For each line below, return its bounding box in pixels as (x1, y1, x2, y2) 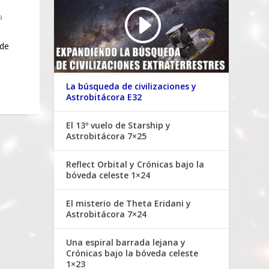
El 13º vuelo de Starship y (66, 119, 171, 131)
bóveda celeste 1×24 (66, 169, 151, 181)
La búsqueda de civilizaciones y (66, 80, 197, 92)
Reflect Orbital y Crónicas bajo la (66, 159, 205, 171)
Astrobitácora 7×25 (66, 130, 147, 142)
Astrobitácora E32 (66, 91, 142, 103)
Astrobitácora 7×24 (66, 208, 147, 220)
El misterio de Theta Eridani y (66, 198, 192, 210)
